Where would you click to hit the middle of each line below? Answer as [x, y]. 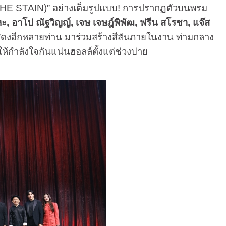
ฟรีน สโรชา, [166, 22]
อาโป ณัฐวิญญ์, [43, 22]
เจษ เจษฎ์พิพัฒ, [107, 22]
